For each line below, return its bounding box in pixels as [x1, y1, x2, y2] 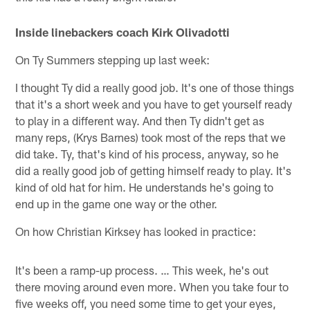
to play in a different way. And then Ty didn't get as [15, 113, 265, 127]
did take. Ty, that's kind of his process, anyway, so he [15, 146, 280, 161]
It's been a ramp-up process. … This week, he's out [15, 262, 269, 277]
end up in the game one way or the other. [15, 196, 218, 210]
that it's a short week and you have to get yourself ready [15, 96, 293, 111]
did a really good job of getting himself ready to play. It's [15, 163, 292, 177]
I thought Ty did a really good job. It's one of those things [15, 80, 295, 94]
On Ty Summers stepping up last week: [15, 52, 210, 66]
